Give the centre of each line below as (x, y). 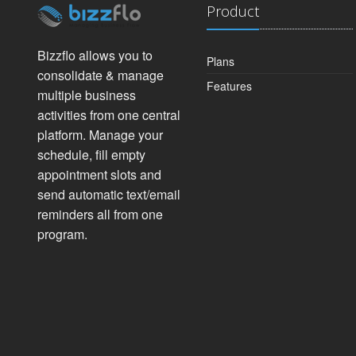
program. (62, 234)
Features (230, 86)
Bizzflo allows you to (95, 55)
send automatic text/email (109, 194)
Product (233, 11)
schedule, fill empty (91, 155)
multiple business (87, 95)
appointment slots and (99, 174)
